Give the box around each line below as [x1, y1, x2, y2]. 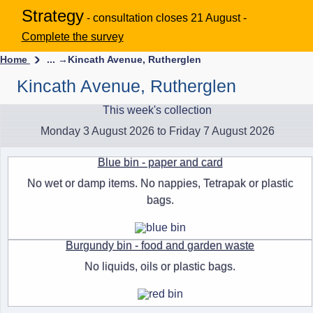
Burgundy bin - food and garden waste [66, 240, 255, 252]
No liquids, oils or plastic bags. [85, 261, 236, 273]
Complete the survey [21, 30, 124, 43]
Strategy [21, 6, 84, 25]
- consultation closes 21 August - [86, 11, 247, 24]
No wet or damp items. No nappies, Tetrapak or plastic [27, 177, 293, 190]
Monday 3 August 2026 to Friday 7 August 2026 [40, 124, 275, 137]
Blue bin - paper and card [97, 156, 223, 169]
